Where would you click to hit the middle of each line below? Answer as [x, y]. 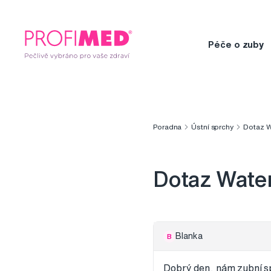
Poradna [168, 127]
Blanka [189, 236]
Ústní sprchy [212, 127]
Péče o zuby [236, 44]
